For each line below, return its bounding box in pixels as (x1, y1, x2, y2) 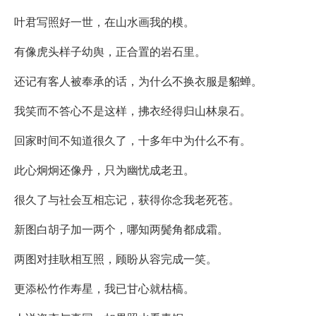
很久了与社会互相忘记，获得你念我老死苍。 (14, 190, 240, 207)
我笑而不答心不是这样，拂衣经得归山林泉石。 (14, 102, 251, 119)
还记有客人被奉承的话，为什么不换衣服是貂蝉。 (14, 72, 262, 89)
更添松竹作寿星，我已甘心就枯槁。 (14, 279, 195, 296)
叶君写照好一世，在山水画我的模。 (14, 13, 195, 30)
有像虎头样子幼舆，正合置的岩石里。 (14, 42, 206, 59)
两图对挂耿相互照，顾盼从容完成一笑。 (14, 250, 217, 267)
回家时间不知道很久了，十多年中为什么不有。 (14, 131, 251, 148)
